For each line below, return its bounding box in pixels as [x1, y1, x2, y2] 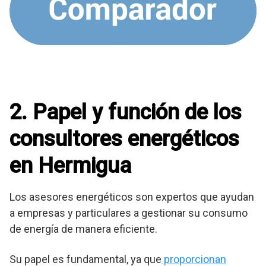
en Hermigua [9, 153, 131, 179]
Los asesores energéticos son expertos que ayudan [9, 191, 254, 204]
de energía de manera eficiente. [9, 223, 157, 236]
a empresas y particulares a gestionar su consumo [9, 207, 248, 220]
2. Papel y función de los [9, 100, 242, 125]
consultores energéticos [9, 126, 239, 152]
